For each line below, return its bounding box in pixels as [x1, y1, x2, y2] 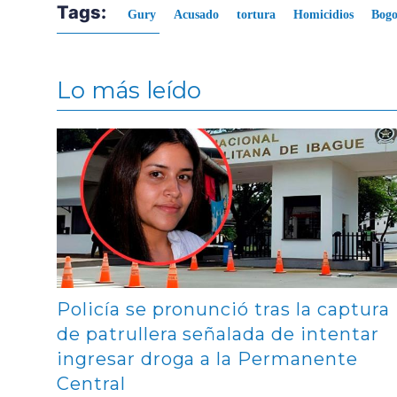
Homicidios [293, 8, 354, 22]
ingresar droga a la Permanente [57, 348, 358, 370]
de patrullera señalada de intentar [57, 323, 379, 346]
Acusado [174, 8, 219, 22]
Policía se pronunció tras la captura [57, 299, 390, 321]
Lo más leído [57, 76, 201, 105]
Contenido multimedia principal [56, 127, 232, 143]
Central [57, 373, 126, 395]
